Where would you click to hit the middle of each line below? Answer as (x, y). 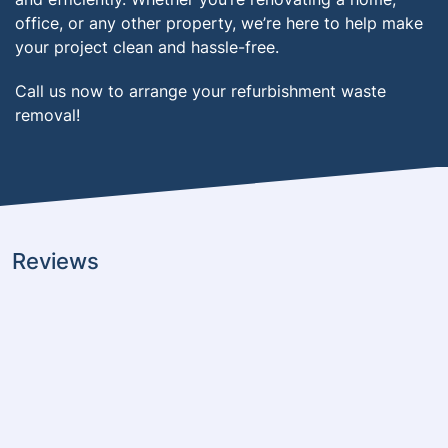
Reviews (55, 261)
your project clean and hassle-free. (147, 47)
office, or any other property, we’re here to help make (219, 23)
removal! (47, 115)
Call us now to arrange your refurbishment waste (200, 91)
